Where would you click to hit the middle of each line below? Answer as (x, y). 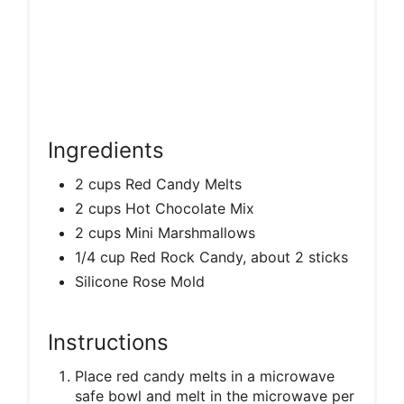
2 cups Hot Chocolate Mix (165, 208)
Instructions (108, 342)
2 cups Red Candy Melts (158, 184)
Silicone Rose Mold (140, 281)
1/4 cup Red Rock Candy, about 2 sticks (211, 257)
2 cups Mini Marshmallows (165, 232)
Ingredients (106, 150)
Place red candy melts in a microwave (205, 376)
